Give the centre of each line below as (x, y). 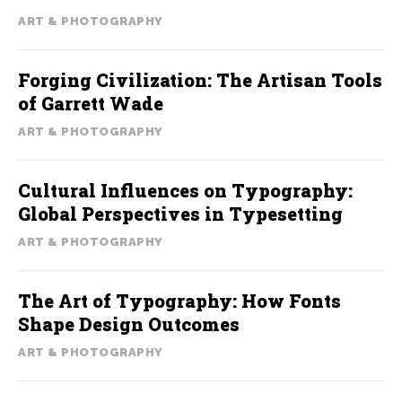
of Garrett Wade (91, 103)
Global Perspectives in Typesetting (180, 214)
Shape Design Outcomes (129, 324)
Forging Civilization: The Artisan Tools (200, 80)
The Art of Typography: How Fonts (179, 301)
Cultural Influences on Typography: (185, 190)
